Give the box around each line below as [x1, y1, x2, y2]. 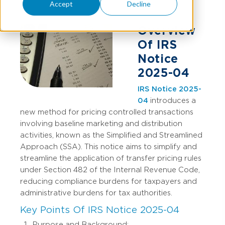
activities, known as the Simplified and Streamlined [20, 131, 202, 139]
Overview [138, 24, 196, 37]
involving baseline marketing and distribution [20, 119, 182, 128]
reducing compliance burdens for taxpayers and [20, 177, 197, 185]
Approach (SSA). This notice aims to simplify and [20, 142, 197, 151]
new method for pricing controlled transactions [20, 107, 193, 116]
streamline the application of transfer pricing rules [20, 154, 201, 162]
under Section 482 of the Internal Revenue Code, [20, 165, 200, 174]
